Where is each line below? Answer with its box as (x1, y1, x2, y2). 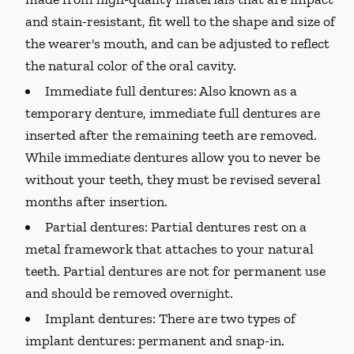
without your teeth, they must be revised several (25, 171, 321, 188)
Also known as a (197, 82, 297, 100)
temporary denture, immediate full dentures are (25, 104, 320, 122)
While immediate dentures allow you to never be (25, 149, 320, 166)
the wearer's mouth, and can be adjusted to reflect (25, 35, 330, 52)
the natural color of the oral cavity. (25, 57, 236, 74)
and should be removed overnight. (25, 284, 233, 302)
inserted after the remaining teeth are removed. (25, 126, 317, 144)
